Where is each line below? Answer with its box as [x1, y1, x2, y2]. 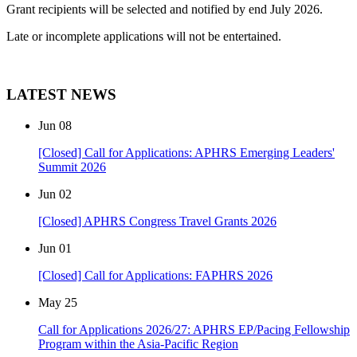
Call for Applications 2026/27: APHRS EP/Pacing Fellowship [38, 322, 350, 336]
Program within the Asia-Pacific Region [38, 336, 238, 351]
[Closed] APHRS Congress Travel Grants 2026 [38, 214, 277, 228]
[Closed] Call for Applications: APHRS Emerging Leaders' [38, 145, 335, 159]
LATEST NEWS [6, 86, 116, 104]
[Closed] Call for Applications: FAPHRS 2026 [38, 268, 273, 282]
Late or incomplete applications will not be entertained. [6, 29, 281, 44]
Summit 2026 [38, 159, 106, 174]
